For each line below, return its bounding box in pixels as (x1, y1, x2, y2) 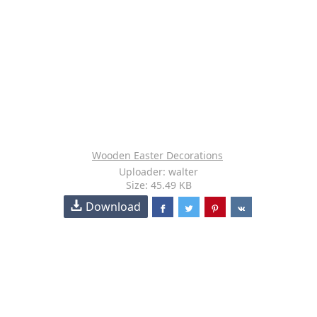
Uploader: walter (119, 165, 198, 178)
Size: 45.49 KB (125, 178, 192, 192)
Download (86, 199, 142, 214)
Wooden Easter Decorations (92, 149, 223, 162)
